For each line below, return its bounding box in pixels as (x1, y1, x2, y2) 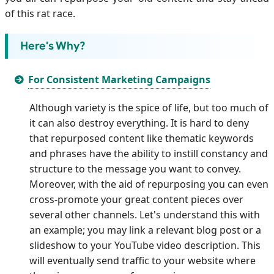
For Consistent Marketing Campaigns (28, 73, 211, 87)
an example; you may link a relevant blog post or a (29, 223, 261, 237)
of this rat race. (5, 7, 75, 21)
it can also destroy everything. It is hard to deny (29, 116, 249, 130)
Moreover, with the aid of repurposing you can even (29, 177, 268, 191)
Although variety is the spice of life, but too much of (29, 101, 268, 115)
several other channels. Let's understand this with (29, 208, 260, 222)
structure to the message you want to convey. (29, 162, 241, 176)
